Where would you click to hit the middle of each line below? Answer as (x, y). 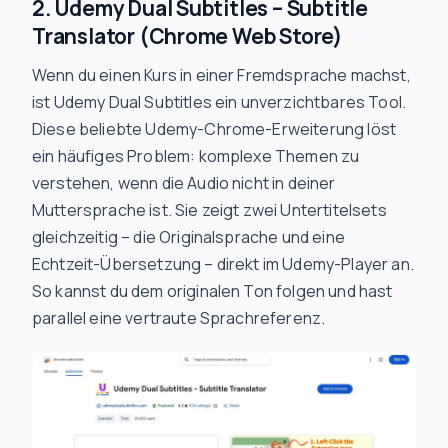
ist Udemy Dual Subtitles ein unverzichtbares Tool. (219, 102)
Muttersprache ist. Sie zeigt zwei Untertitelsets (209, 210)
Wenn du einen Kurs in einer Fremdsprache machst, (221, 75)
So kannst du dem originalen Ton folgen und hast (212, 291)
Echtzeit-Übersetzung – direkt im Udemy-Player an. (223, 264)
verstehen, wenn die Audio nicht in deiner (184, 183)
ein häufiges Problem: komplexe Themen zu (196, 156)
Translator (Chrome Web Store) (187, 36)
